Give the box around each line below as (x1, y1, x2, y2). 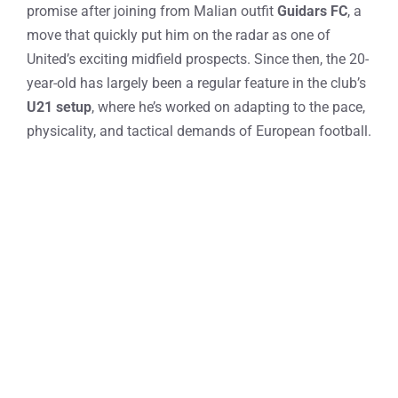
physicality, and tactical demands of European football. (27, 123, 371, 139)
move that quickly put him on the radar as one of (27, 27, 330, 44)
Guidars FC (277, 3, 347, 20)
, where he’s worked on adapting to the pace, (92, 99, 365, 115)
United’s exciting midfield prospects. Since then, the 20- (27, 51, 369, 68)
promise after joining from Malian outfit (27, 3, 277, 20)
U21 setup (27, 99, 92, 115)
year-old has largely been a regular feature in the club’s (27, 75, 366, 92)
